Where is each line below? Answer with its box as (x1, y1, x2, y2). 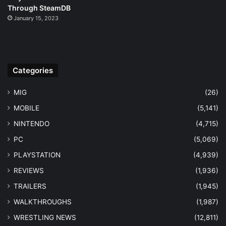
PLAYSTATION (14, 151, 61, 159)
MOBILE (14, 104, 39, 112)
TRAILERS (14, 182, 46, 191)
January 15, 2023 (14, 15, 59, 22)
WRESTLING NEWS (14, 213, 76, 222)
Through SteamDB (8, 3, 71, 12)
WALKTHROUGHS (14, 198, 72, 206)
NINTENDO (14, 120, 49, 128)
